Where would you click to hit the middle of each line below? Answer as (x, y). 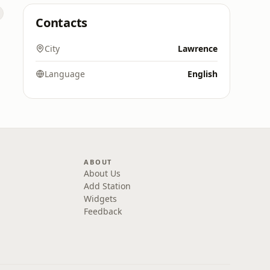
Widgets (101, 199)
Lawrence (198, 49)
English (202, 74)
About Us (102, 173)
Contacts (62, 23)
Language (65, 74)
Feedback (103, 211)
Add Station (108, 186)
